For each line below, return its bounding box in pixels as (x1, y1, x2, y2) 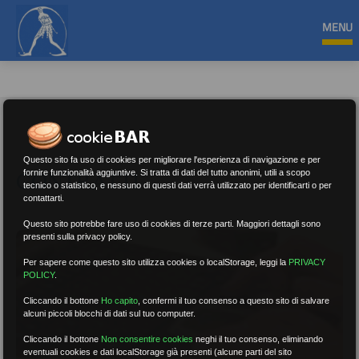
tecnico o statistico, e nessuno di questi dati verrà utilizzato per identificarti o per (23, 180, 333, 191)
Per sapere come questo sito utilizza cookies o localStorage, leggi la (23, 257, 289, 268)
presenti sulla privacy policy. (23, 232, 133, 242)
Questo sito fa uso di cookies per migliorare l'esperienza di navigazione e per (23, 155, 321, 165)
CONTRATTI (16, 165, 140, 196)
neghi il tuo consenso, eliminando (193, 334, 324, 345)
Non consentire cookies (101, 334, 194, 345)
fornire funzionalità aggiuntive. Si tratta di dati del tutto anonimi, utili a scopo (23, 167, 311, 178)
